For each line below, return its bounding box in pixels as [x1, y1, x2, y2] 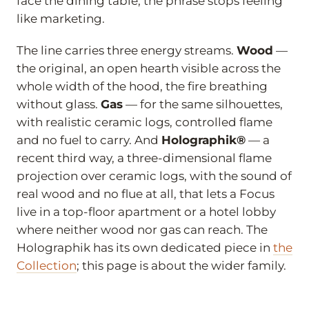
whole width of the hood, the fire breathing [17, 79, 268, 94]
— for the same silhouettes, [123, 97, 283, 112]
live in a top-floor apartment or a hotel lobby [17, 205, 276, 219]
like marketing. [17, 12, 105, 26]
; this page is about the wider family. [77, 259, 286, 273]
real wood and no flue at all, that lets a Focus [17, 187, 275, 201]
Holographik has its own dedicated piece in [17, 241, 273, 255]
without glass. [17, 97, 101, 112]
